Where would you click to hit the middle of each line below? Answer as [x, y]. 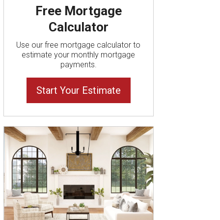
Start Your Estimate [78, 90]
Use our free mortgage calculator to [79, 45]
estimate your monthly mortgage [79, 55]
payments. [78, 64]
